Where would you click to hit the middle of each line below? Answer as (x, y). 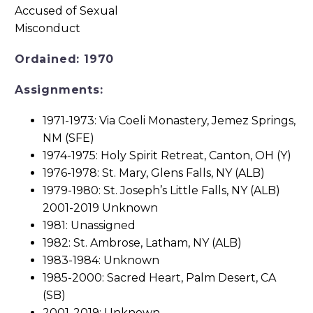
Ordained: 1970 (65, 59)
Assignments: (59, 90)
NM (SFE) (68, 138)
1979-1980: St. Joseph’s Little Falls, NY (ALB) (161, 191)
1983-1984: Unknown (101, 261)
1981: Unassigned (89, 226)
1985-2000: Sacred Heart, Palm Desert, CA (159, 278)
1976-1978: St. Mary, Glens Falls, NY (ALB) (154, 173)
